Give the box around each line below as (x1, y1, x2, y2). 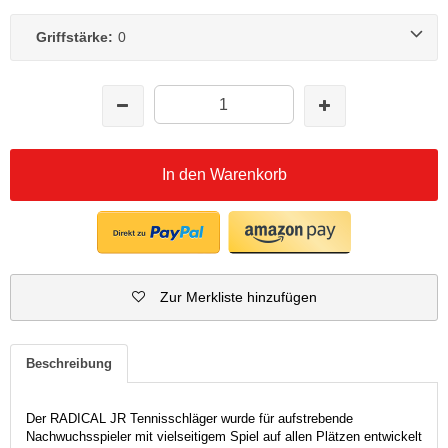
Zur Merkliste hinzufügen (159, 288, 317, 305)
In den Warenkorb (161, 165, 287, 183)
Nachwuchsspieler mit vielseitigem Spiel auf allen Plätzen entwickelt (26, 428, 422, 444)
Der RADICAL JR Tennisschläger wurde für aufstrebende (26, 410, 353, 426)
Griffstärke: (36, 28, 113, 45)
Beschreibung (26, 355, 112, 371)
